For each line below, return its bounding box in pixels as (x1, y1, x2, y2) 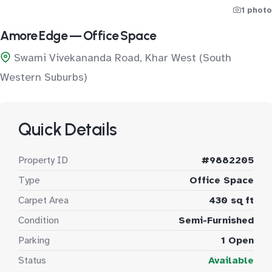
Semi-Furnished (178, 214, 254, 226)
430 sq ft (209, 194, 254, 206)
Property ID (18, 154, 68, 166)
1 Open (221, 234, 254, 246)
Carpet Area (18, 194, 69, 206)
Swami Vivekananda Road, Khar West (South (14, 51, 231, 64)
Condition (18, 214, 59, 226)
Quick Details (18, 119, 117, 140)
